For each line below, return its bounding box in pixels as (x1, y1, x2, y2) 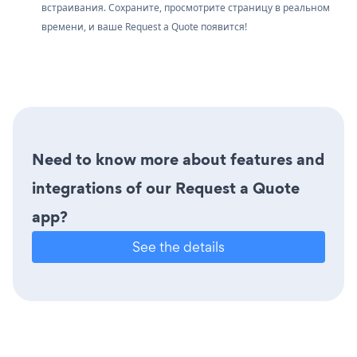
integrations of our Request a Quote (32, 176, 300, 199)
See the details (132, 237, 225, 256)
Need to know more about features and (32, 147, 324, 171)
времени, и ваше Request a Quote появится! (41, 19, 247, 33)
